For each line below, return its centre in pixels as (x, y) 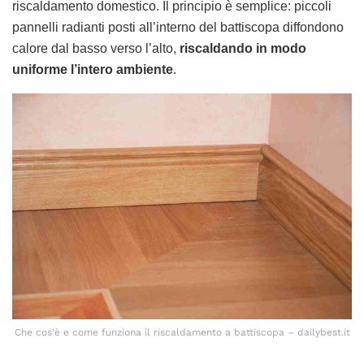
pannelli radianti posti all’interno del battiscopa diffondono (178, 27)
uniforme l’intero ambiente (93, 69)
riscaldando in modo (241, 48)
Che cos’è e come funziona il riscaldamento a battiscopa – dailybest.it (182, 333)
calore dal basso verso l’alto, (94, 48)
